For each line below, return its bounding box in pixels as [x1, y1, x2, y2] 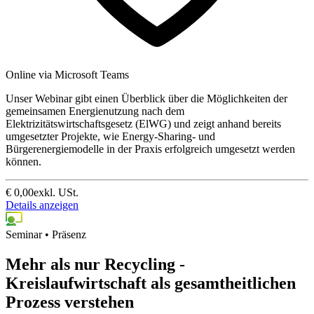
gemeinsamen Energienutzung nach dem [6, 104, 184, 117]
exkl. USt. [34, 186, 78, 198]
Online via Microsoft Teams [6, 68, 129, 81]
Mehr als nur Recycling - [6, 254, 185, 273]
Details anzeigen [6, 198, 78, 211]
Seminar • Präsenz [6, 228, 86, 240]
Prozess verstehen [6, 292, 134, 311]
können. [6, 155, 41, 168]
